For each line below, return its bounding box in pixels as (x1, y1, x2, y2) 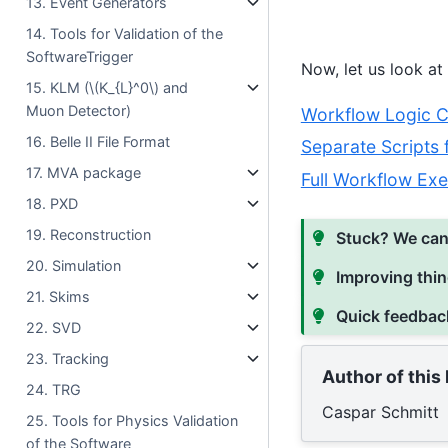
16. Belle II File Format (26, 132, 171, 150)
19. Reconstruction (26, 225, 152, 243)
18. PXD (26, 194, 79, 212)
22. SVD (26, 318, 82, 336)
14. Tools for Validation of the (26, 24, 224, 42)
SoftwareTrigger (26, 47, 134, 65)
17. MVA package (26, 163, 142, 181)
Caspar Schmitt (321, 401, 439, 422)
